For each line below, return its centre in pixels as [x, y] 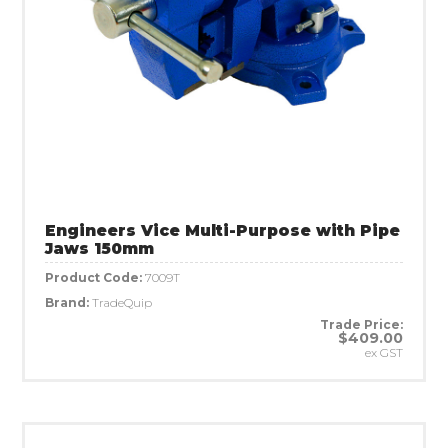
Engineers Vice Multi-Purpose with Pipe [222, 230]
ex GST [384, 352]
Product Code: [95, 277]
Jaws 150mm [99, 248]
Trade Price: [361, 324]
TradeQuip [122, 302]
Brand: [68, 302]
